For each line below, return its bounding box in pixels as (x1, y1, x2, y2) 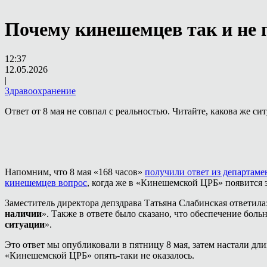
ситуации (5, 219, 45, 229)
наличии (5, 208, 42, 219)
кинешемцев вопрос (5, 177, 87, 188)
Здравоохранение (5, 85, 76, 96)
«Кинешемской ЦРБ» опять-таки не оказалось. (5, 250, 194, 260)
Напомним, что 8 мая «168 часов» (5, 166, 145, 177)
